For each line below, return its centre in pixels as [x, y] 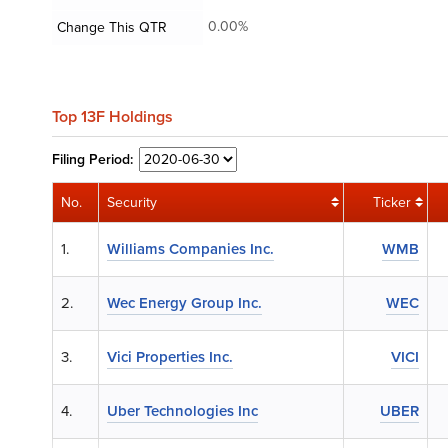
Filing [70, 159]
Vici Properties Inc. [170, 357]
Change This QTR [112, 27]
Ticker [392, 202]
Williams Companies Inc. [190, 249]
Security [132, 202]
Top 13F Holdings [112, 116]
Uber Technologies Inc [182, 411]
